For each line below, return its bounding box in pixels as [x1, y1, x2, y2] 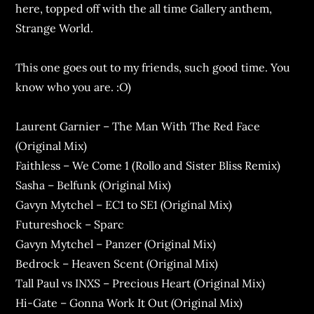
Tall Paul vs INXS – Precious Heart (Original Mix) [15, 276, 266, 290]
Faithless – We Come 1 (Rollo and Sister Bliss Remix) [15, 158, 281, 172]
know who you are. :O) [15, 80, 132, 94]
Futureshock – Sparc [15, 217, 125, 231]
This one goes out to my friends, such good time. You [15, 60, 291, 74]
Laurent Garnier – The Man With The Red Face [15, 119, 261, 133]
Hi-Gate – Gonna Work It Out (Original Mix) [15, 296, 243, 310]
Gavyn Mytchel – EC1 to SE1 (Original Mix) [15, 198, 233, 212]
